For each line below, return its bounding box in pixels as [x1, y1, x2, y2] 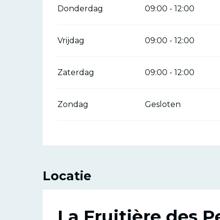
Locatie [43, 168, 91, 183]
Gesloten [144, 99, 181, 109]
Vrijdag [57, 35, 85, 45]
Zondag [57, 99, 89, 109]
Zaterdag [57, 67, 95, 77]
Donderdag [57, 3, 104, 13]
